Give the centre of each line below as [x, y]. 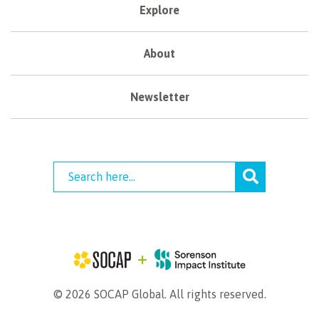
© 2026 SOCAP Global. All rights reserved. [159, 294]
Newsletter [159, 96]
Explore [159, 10]
